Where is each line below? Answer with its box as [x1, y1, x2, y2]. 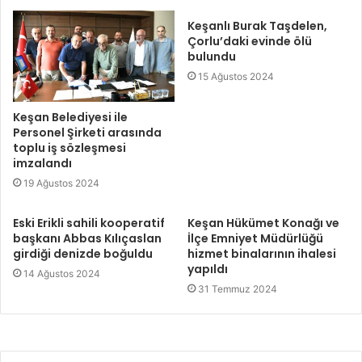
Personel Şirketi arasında [13, 124, 162, 141]
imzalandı [13, 154, 72, 171]
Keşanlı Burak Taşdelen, [187, 18, 327, 34]
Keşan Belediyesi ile [13, 108, 128, 125]
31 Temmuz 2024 [198, 282, 277, 295]
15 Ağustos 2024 [198, 70, 274, 82]
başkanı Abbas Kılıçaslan [13, 229, 162, 246]
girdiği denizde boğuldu [13, 245, 153, 262]
